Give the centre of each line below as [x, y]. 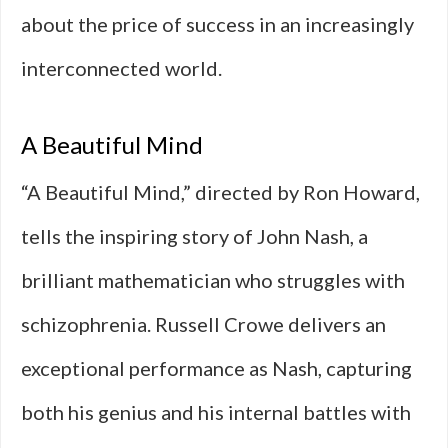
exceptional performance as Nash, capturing [216, 368]
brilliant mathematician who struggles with [213, 280]
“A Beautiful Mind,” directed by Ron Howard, [220, 192]
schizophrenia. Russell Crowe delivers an [203, 324]
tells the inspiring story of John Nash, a [194, 236]
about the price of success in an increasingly [217, 24]
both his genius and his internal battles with [216, 412]
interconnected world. [121, 68]
